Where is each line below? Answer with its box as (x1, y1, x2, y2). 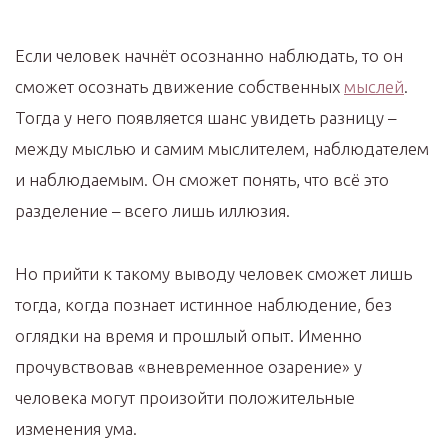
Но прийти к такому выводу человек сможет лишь (15, 264, 412, 284)
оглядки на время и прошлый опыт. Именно (15, 326, 362, 346)
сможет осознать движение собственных (15, 77, 344, 97)
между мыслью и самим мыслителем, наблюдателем (15, 139, 429, 159)
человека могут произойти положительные (15, 388, 355, 408)
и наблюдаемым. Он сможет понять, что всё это (15, 170, 389, 190)
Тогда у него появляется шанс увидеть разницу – (15, 108, 396, 128)
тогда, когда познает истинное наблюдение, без (15, 295, 392, 315)
